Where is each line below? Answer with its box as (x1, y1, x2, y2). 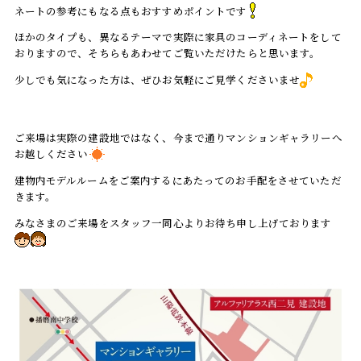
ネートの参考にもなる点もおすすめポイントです (14, 3, 247, 19)
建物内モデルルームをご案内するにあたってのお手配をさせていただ (14, 173, 342, 188)
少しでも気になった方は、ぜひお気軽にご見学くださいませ (14, 72, 301, 87)
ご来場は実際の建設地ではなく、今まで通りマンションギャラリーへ (14, 131, 342, 146)
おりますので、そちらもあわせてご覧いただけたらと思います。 (14, 46, 321, 61)
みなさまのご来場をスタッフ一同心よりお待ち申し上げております (14, 215, 332, 230)
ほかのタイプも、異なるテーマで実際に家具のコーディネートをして (14, 30, 342, 45)
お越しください (14, 147, 89, 162)
